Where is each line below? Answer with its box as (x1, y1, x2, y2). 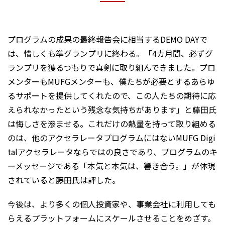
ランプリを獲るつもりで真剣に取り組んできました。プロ (8, 61, 215, 74)
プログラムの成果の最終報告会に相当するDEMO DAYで (8, 33, 207, 46)
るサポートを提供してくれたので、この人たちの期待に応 (8, 89, 216, 102)
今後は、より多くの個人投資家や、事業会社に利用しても (8, 198, 216, 210)
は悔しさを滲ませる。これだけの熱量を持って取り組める (8, 118, 216, 130)
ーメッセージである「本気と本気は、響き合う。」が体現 (8, 160, 215, 172)
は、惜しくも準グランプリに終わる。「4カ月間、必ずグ (8, 47, 213, 60)
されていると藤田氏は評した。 (8, 174, 120, 186)
